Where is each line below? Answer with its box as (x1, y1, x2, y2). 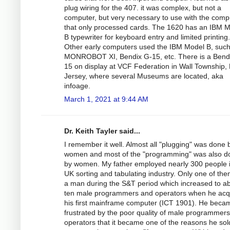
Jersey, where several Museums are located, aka (64, 71, 223, 80)
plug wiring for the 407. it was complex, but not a (64, 3, 221, 12)
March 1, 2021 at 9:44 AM (64, 94, 148, 103)
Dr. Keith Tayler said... (64, 126, 140, 135)
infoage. (64, 81, 90, 90)
